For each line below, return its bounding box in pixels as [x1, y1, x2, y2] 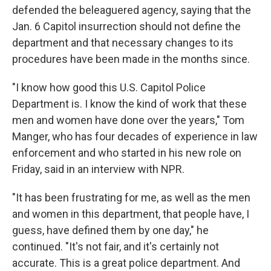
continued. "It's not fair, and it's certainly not [12, 240, 219, 253]
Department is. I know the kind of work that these [12, 97, 247, 110]
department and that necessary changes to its [12, 36, 233, 49]
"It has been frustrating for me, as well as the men [12, 191, 250, 204]
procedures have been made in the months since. [12, 53, 250, 65]
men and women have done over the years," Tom [12, 114, 244, 126]
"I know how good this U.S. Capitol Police [12, 81, 206, 94]
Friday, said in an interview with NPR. [12, 163, 184, 175]
